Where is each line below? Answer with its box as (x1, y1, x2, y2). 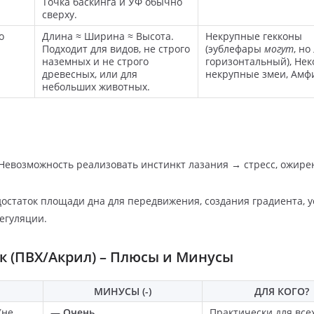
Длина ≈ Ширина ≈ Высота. (42, 29, 174, 43)
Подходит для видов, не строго (42, 41, 190, 55)
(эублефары (205, 41, 264, 55)
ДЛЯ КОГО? (254, 284, 309, 298)
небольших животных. (42, 79, 150, 93)
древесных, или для (42, 67, 137, 81)
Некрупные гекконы (205, 29, 302, 43)
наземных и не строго (42, 54, 149, 68)
